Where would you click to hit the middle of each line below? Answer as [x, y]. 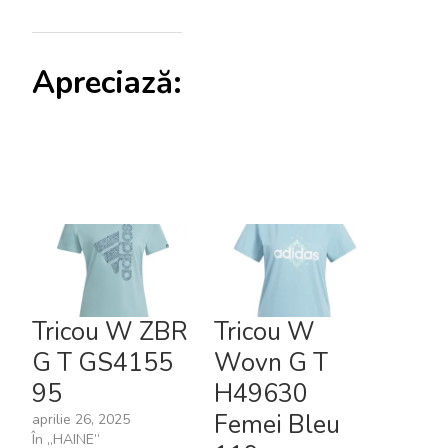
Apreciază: [107, 83]
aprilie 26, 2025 [81, 419]
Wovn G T [271, 362]
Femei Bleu [277, 424]
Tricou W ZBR [110, 331]
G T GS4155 [102, 362]
